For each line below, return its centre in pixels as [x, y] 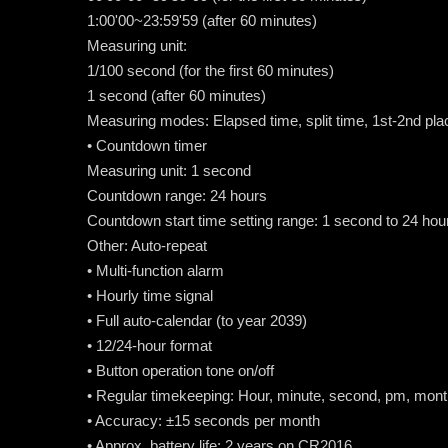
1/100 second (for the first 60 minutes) [210, 70]
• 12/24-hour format [149, 345]
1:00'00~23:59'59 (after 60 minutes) [202, 20]
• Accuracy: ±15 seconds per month [203, 420]
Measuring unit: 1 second [169, 170]
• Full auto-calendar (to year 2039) [197, 320]
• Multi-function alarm [155, 270]
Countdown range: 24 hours [177, 195]
